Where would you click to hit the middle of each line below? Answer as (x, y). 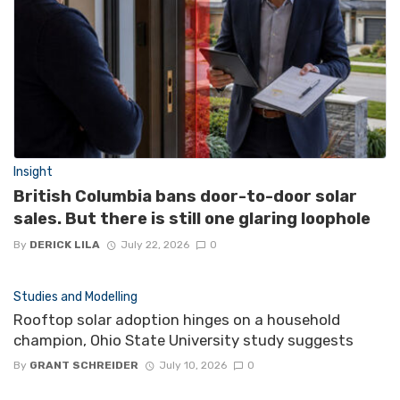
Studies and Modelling (75, 297)
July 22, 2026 (154, 245)
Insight (33, 172)
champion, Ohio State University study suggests (183, 341)
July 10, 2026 (192, 366)
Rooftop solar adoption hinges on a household (177, 320)
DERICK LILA (65, 245)
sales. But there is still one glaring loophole (192, 218)
